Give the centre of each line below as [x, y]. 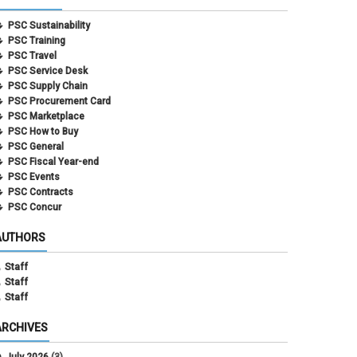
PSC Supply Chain [48, 86]
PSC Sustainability [49, 25]
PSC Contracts [41, 192]
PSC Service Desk [48, 71]
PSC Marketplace [46, 116]
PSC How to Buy [43, 131]
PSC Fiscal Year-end [53, 161]
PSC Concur [35, 207]
